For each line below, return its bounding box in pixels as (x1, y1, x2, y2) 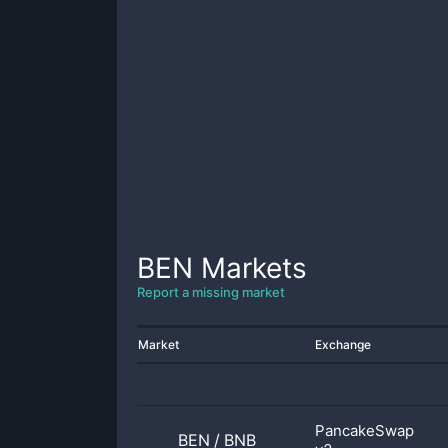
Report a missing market (137, 284, 285, 300)
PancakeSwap (315, 421, 414, 440)
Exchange (315, 337, 371, 352)
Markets (193, 251, 307, 285)
